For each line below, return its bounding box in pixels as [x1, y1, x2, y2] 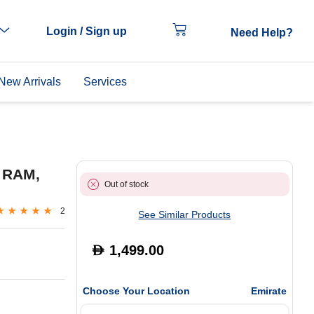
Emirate [250, 285, 287, 296]
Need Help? [230, 27, 293, 39]
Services [83, 76, 127, 88]
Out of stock [104, 179, 149, 189]
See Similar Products [138, 209, 231, 220]
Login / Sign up [46, 25, 128, 37]
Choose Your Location [82, 285, 190, 296]
